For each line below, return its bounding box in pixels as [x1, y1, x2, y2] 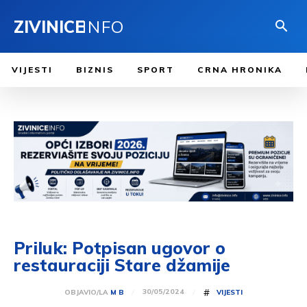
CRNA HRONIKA [197, 64, 282, 75]
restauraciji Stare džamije [14, 254, 230, 275]
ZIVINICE [14, 16, 85, 37]
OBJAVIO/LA [64, 287, 108, 297]
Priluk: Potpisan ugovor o [14, 236, 225, 258]
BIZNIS [76, 64, 114, 75]
